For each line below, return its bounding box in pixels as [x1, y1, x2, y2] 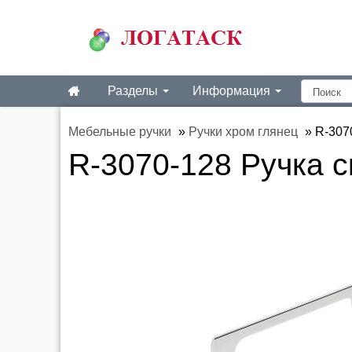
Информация [192, 84, 273, 97]
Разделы [108, 84, 161, 97]
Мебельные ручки [68, 125, 171, 138]
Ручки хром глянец [189, 125, 298, 138]
